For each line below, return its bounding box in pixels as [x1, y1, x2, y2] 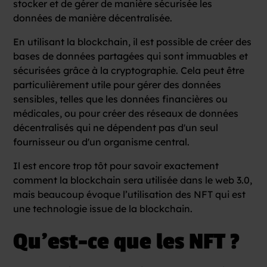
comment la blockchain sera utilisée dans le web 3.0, [13, 173, 253, 186]
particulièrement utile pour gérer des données [13, 78, 222, 91]
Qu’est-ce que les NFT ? [13, 228, 240, 255]
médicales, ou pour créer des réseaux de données [13, 107, 239, 119]
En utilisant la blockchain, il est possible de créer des [13, 35, 252, 48]
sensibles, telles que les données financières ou [13, 92, 228, 105]
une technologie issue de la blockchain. [13, 202, 193, 215]
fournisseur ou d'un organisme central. [13, 135, 190, 148]
